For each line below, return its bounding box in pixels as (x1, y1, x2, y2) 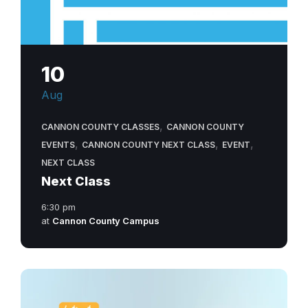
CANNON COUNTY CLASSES (41, 121, 159, 132)
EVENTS (41, 139, 75, 150)
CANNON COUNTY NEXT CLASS (82, 139, 215, 150)
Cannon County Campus (52, 214, 159, 226)
